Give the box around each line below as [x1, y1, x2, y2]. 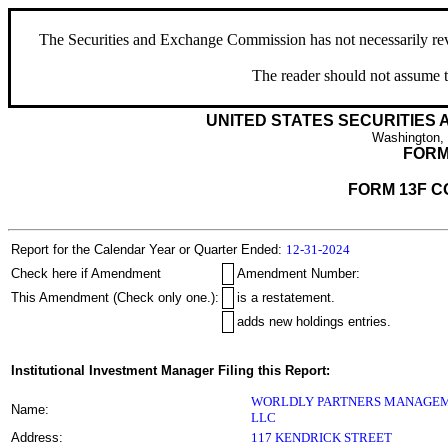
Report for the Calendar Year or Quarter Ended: [11, 242, 282, 257]
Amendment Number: [237, 266, 360, 281]
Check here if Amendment [11, 266, 161, 281]
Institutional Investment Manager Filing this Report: [11, 363, 330, 378]
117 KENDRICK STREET [251, 430, 392, 445]
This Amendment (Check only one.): [11, 290, 219, 305]
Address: [11, 430, 63, 445]
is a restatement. [237, 290, 335, 305]
